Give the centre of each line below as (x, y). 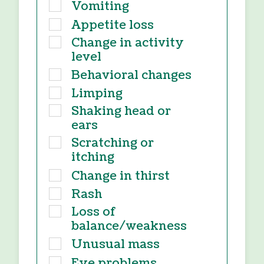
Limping (97, 94)
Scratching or (113, 143)
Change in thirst (121, 176)
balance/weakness (129, 226)
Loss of (94, 212)
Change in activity (128, 43)
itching (93, 158)
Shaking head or (121, 112)
